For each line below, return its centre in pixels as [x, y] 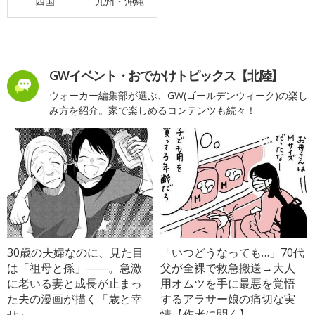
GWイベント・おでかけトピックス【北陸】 [166, 75]
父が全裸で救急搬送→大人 [228, 268]
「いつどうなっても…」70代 [233, 252]
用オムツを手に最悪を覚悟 [228, 283]
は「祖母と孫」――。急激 [75, 268]
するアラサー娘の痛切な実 [228, 298]
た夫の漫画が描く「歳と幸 [75, 298]
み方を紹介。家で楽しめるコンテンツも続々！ [153, 110]
